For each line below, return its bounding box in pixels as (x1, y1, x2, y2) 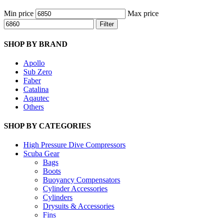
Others (23, 102, 44, 111)
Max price (127, 9, 159, 18)
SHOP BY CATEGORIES (4, 122, 91, 130)
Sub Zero (23, 67, 52, 76)
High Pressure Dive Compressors (23, 141, 126, 149)
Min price (4, 9, 34, 18)
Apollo (23, 58, 45, 67)
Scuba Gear (23, 149, 59, 158)
